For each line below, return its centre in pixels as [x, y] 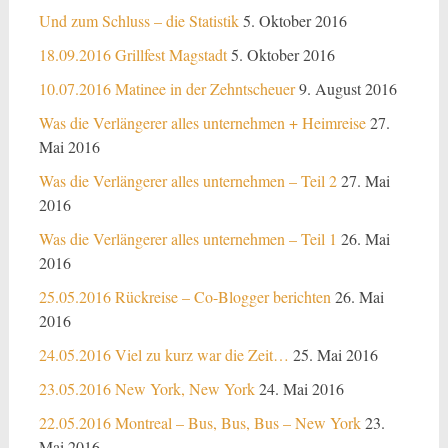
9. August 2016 [347, 88]
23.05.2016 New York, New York [146, 388]
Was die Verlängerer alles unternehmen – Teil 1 [187, 238]
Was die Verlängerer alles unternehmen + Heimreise [202, 122]
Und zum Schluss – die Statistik [138, 20]
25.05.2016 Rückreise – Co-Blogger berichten [184, 296]
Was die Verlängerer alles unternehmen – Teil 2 [187, 180]
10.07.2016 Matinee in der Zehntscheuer [166, 88]
